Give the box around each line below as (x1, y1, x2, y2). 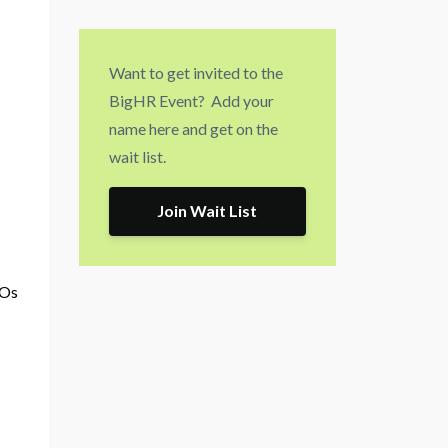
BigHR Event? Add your (108, 90, 274, 110)
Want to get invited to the (108, 62, 283, 82)
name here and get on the (108, 118, 278, 138)
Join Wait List (157, 201, 258, 221)
